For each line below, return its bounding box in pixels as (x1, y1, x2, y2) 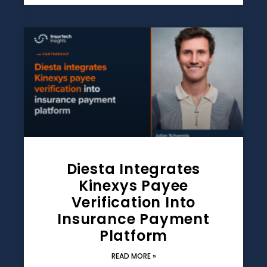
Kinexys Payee (78, 176, 189, 196)
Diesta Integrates (66, 159, 201, 179)
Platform (99, 226, 168, 246)
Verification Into (71, 193, 196, 213)
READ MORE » (111, 251, 156, 262)
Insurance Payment (57, 209, 210, 229)
